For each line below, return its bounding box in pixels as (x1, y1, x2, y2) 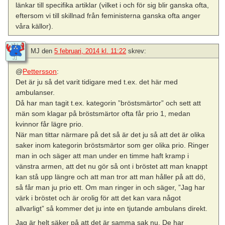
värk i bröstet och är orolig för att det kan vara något (16, 194, 181, 202)
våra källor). (16, 22, 54, 31)
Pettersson (23, 67, 57, 76)
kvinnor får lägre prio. (16, 120, 84, 129)
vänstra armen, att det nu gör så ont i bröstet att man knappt (16, 162, 208, 171)
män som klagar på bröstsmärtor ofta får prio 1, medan (16, 109, 191, 118)
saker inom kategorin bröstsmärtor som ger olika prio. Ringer (16, 141, 209, 150)
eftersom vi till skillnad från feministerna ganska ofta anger (16, 12, 201, 20)
